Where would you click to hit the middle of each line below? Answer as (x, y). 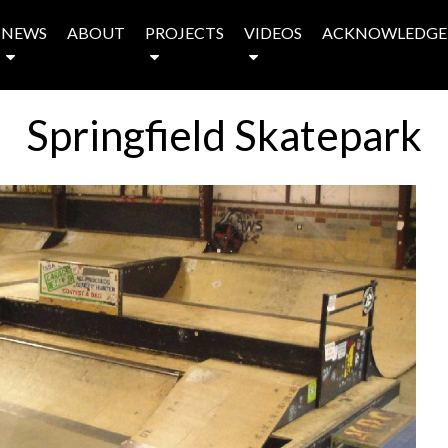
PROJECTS (184, 32)
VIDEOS (273, 32)
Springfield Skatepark (224, 135)
